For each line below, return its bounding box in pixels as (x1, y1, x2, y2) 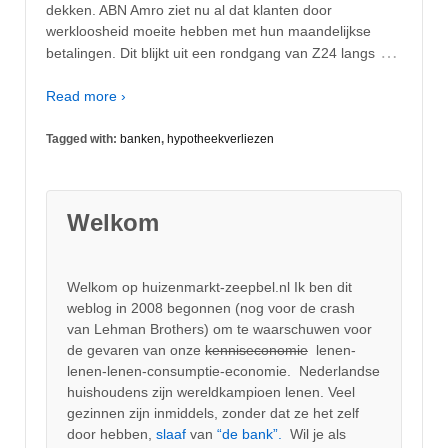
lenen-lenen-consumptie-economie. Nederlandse (67, 362, 380, 379)
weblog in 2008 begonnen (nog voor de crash (67, 299, 355, 316)
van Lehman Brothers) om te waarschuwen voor (67, 320, 372, 337)
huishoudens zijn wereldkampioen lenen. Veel (67, 383, 355, 400)
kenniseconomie (205, 341, 308, 358)
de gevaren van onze (67, 341, 205, 358)
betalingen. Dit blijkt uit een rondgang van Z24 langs (46, 44, 375, 61)
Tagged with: (46, 132, 120, 147)
